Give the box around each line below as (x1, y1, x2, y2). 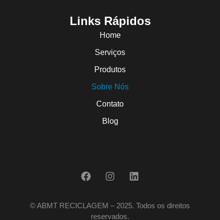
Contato (96, 100, 124, 109)
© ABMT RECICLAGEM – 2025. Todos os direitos (30, 201, 190, 210)
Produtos (94, 65, 126, 74)
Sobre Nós (91, 82, 129, 91)
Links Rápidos (69, 14, 151, 28)
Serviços (95, 48, 125, 57)
